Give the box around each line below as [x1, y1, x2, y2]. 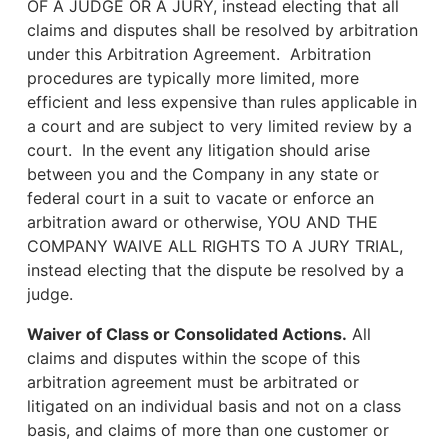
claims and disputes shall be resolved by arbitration [27, 20, 418, 40]
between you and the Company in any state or [27, 164, 379, 184]
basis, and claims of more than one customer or [27, 420, 389, 440]
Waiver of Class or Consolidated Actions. [27, 324, 347, 344]
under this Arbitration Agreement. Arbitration [27, 44, 371, 64]
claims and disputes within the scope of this [27, 348, 360, 368]
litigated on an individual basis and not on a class [27, 396, 401, 416]
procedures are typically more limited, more [27, 68, 359, 88]
